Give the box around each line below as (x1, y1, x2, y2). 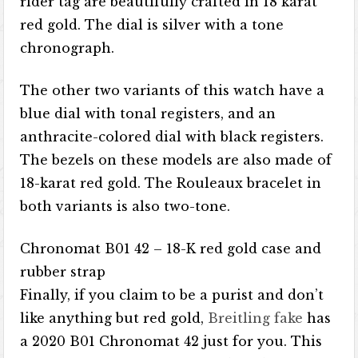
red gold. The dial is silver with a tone (20, 17, 284, 33)
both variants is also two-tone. (20, 198, 231, 214)
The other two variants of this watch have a (20, 82, 325, 98)
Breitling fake (208, 310, 304, 326)
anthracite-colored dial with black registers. (20, 129, 324, 145)
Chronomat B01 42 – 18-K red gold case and (20, 241, 322, 257)
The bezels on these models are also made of (20, 152, 332, 168)
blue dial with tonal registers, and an (20, 105, 276, 121)
